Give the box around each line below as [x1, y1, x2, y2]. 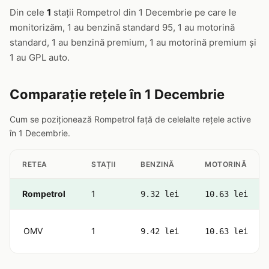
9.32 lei [141, 189, 179, 199]
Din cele [10, 7, 47, 18]
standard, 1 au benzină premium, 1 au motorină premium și [10, 37, 256, 48]
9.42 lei [141, 226, 179, 236]
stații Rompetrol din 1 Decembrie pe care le [51, 7, 237, 18]
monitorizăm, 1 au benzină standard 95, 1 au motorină [10, 22, 235, 33]
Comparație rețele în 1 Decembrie [10, 86, 225, 102]
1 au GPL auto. [10, 52, 70, 63]
